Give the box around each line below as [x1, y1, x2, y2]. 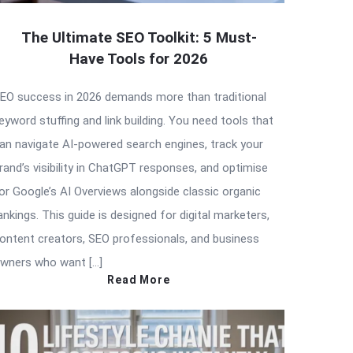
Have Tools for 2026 [69, 49, 208, 68]
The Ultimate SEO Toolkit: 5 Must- [20, 28, 257, 46]
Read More [107, 273, 170, 286]
